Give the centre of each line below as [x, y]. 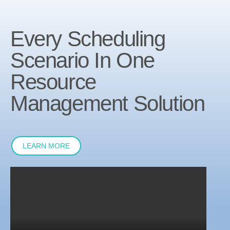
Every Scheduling [88, 39]
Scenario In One [83, 61]
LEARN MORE [46, 146]
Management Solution [108, 104]
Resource [53, 82]
